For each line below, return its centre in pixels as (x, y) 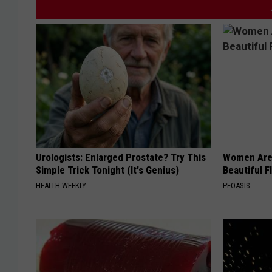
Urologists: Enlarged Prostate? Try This (121, 158)
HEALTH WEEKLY (61, 186)
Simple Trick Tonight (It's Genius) (107, 170)
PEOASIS (237, 186)
